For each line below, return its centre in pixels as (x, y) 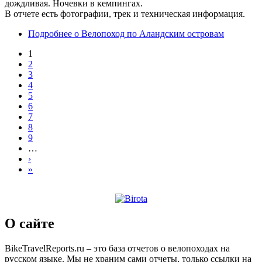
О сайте (30, 223)
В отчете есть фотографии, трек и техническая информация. (125, 13)
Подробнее (50, 33)
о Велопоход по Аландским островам (148, 33)
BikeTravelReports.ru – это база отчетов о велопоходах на (117, 248)
